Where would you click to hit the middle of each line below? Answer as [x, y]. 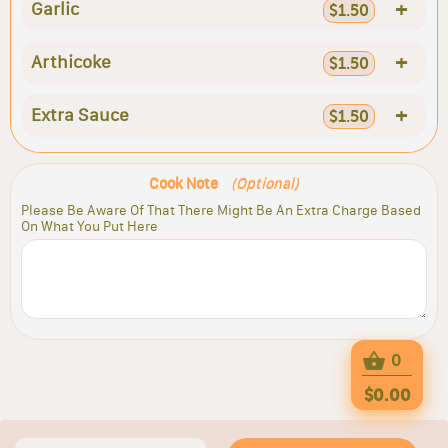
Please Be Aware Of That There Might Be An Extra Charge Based [221, 210]
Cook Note [185, 182]
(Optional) [265, 182]
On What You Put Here [89, 226]
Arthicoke [71, 62]
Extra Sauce [80, 115]
